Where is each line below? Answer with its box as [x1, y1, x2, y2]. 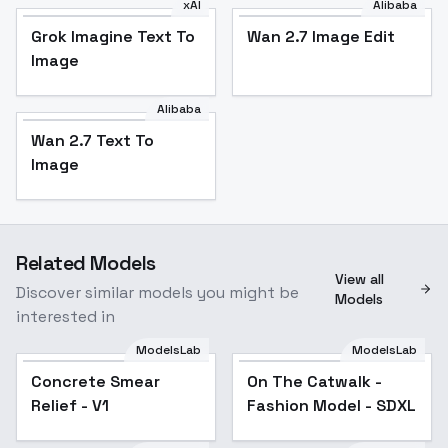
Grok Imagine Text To [31, 26, 195, 48]
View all [335, 270, 385, 289]
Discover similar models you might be [16, 282, 299, 304]
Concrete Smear [31, 371, 160, 393]
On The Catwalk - [247, 371, 382, 393]
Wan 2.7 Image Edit [247, 26, 395, 48]
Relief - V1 [31, 395, 109, 417]
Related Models [16, 250, 156, 277]
